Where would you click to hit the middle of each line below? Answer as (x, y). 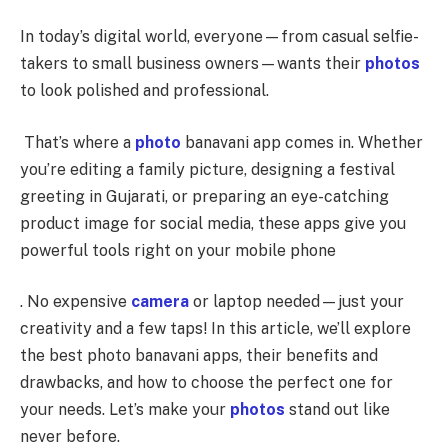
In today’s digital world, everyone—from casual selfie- (219, 37)
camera (158, 302)
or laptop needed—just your (296, 302)
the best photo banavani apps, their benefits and (199, 356)
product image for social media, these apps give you (213, 223)
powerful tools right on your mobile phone (178, 250)
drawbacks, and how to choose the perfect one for (206, 383)
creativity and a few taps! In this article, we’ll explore (215, 329)
